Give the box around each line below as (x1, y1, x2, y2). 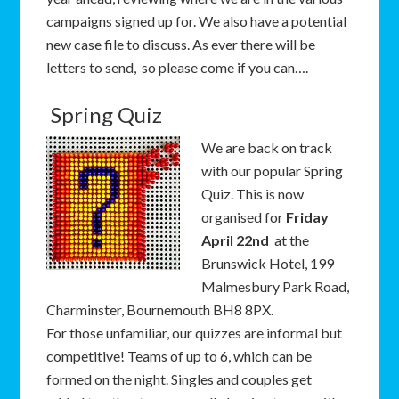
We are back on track (201, 139, 333, 156)
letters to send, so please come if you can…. (46, 59, 309, 76)
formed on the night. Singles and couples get (46, 370, 313, 387)
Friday (286, 208, 330, 225)
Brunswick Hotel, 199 (201, 255, 335, 272)
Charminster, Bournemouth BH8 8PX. (46, 301, 274, 318)
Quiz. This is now (201, 185, 305, 202)
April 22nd (201, 232, 270, 248)
